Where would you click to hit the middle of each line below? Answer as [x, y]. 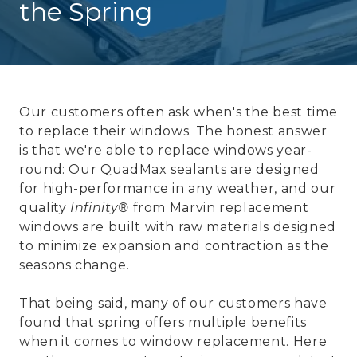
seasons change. [75, 265]
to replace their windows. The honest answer [173, 131]
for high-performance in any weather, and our [178, 189]
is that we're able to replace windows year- [166, 151]
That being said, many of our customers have [173, 304]
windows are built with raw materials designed [178, 227]
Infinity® [100, 208]
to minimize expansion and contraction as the [174, 246]
